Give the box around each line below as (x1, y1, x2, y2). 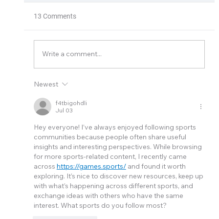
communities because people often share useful (33, 132, 188, 141)
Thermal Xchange (50, 30, 119, 41)
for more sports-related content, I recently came (33, 152, 188, 161)
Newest (33, 79, 58, 88)
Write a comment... (42, 49, 102, 59)
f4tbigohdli (55, 99, 87, 107)
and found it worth (126, 161, 187, 171)
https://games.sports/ (56, 161, 126, 171)
